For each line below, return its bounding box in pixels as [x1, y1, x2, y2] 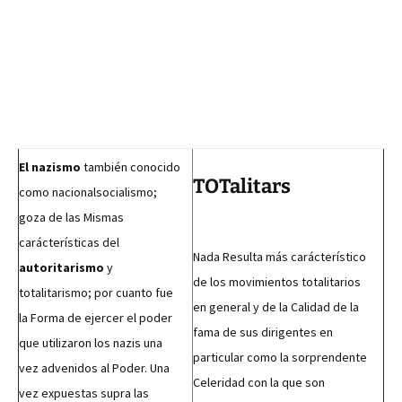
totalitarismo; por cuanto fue [19, 284, 173, 301]
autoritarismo [19, 259, 104, 275]
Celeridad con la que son [193, 374, 325, 390]
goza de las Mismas [19, 209, 124, 225]
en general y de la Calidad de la [193, 299, 359, 315]
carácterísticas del [19, 234, 119, 250]
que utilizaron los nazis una [19, 335, 162, 351]
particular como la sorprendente [193, 349, 367, 365]
